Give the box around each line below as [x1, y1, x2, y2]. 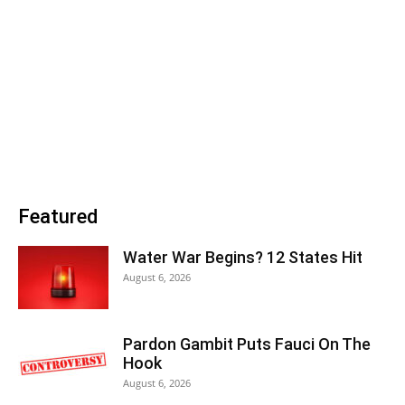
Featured [18, 205, 98, 228]
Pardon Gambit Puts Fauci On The [123, 334, 371, 353]
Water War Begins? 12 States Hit [123, 248, 363, 267]
